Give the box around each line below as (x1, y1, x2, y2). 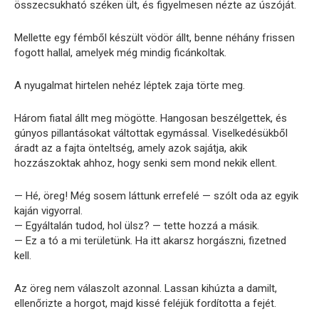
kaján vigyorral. (14, 204, 83, 218)
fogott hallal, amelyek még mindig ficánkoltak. (14, 46, 226, 60)
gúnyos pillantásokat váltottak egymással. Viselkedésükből (14, 127, 288, 140)
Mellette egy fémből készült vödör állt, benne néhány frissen (14, 31, 295, 45)
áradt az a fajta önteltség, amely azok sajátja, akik (14, 142, 247, 155)
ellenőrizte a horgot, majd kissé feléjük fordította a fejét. (14, 297, 276, 310)
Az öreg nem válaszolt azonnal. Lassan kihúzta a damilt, (14, 282, 277, 296)
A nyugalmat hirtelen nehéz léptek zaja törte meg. (14, 79, 245, 93)
